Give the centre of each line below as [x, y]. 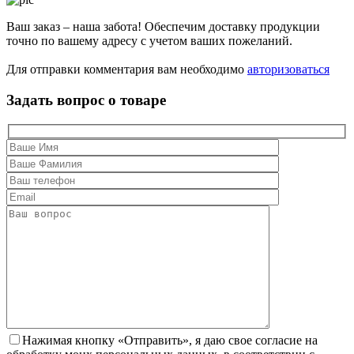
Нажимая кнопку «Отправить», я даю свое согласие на [170, 341]
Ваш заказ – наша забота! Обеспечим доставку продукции [163, 26]
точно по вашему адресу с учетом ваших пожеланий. [149, 40]
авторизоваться [288, 70]
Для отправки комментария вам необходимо [127, 70]
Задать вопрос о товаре [86, 100]
